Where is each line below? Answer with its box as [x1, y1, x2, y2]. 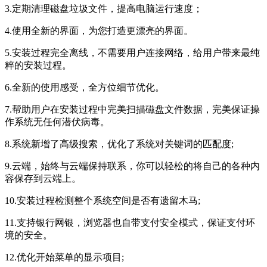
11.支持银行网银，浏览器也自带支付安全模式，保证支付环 [5, 217, 255, 228]
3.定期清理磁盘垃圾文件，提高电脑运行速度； [5, 3, 203, 14]
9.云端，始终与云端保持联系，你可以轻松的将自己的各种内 [5, 160, 260, 171]
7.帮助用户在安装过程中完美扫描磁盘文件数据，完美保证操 [5, 104, 260, 114]
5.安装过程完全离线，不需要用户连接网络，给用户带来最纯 [5, 47, 260, 58]
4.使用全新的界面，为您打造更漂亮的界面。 [5, 25, 193, 36]
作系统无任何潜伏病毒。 [5, 116, 110, 127]
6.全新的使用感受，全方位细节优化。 [5, 82, 164, 92]
